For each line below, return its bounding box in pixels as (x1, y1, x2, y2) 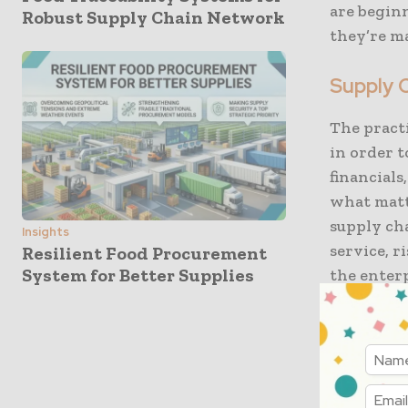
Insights (22, 223, 69, 240)
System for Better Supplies (22, 263, 254, 286)
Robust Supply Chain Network (22, 6, 285, 29)
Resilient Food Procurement (22, 241, 267, 264)
